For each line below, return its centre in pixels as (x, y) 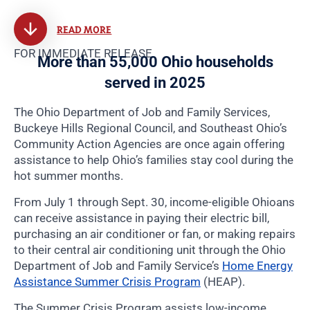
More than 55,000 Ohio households (155, 62)
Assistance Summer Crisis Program (107, 282)
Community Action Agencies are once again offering (149, 144)
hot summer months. (69, 176)
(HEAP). (223, 282)
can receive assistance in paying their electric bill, (142, 218)
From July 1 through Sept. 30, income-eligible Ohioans (154, 202)
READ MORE (84, 29)
